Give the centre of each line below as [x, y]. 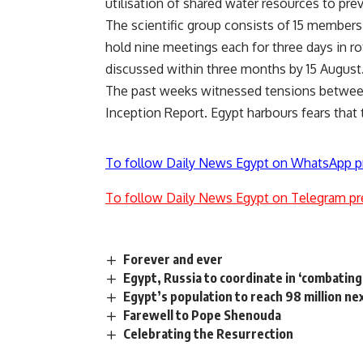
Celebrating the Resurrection [209, 334]
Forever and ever [173, 259]
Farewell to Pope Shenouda [203, 316]
